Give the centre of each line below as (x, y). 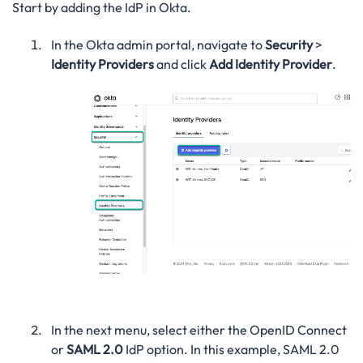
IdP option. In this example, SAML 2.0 (231, 349)
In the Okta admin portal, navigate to (158, 45)
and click (181, 64)
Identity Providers (102, 64)
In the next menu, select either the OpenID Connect (199, 329)
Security (288, 45)
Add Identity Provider (270, 64)
